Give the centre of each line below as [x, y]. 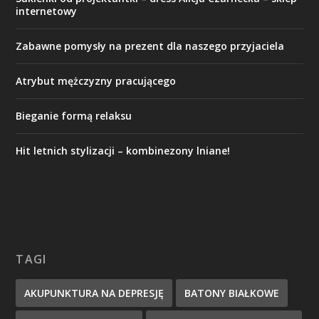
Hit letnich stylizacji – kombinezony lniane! [123, 151]
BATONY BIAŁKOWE [232, 293]
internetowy [47, 11]
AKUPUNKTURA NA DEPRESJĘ [94, 293]
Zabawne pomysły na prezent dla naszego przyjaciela [150, 46]
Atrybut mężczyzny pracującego [96, 81]
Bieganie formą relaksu [74, 116]
